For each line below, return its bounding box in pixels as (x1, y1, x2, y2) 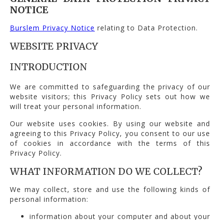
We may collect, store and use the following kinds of (10, 185, 210, 194)
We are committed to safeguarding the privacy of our (10, 82, 210, 91)
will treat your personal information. (10, 101, 141, 111)
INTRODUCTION (10, 60, 87, 73)
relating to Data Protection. (95, 23, 198, 32)
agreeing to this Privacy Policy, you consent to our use (10, 128, 210, 138)
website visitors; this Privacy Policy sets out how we (10, 91, 210, 101)
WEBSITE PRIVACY (10, 40, 98, 52)
